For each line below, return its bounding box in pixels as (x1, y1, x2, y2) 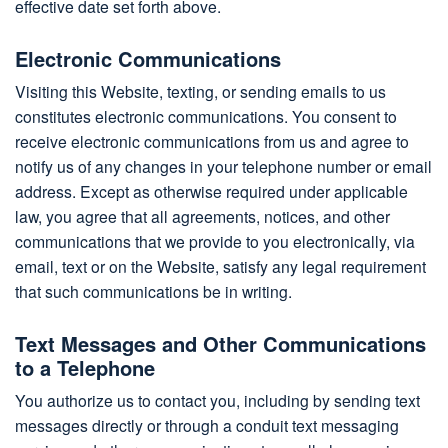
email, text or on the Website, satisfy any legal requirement (15, 254, 426, 277)
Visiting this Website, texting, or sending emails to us (15, 79, 386, 102)
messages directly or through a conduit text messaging (15, 414, 399, 437)
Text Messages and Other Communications (15, 329, 426, 359)
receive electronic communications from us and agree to (15, 129, 409, 152)
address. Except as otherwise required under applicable (15, 179, 408, 202)
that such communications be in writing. (15, 279, 292, 302)
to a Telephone (15, 353, 155, 383)
